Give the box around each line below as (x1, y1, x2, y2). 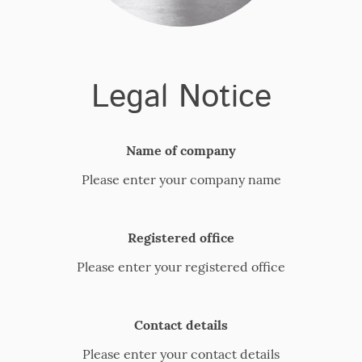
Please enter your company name (81, 170, 281, 187)
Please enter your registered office (77, 258, 285, 275)
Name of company (126, 141, 236, 158)
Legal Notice (90, 74, 271, 121)
